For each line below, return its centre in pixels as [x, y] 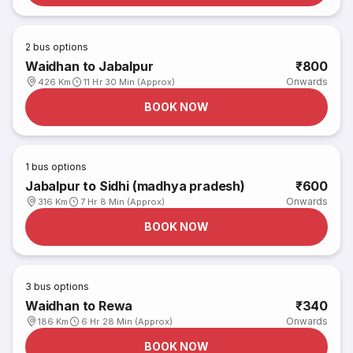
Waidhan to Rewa [79, 306]
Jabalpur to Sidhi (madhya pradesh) [135, 186]
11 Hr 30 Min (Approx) [130, 82]
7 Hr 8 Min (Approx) [123, 202]
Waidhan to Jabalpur [89, 66]
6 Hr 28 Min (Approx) [127, 321]
